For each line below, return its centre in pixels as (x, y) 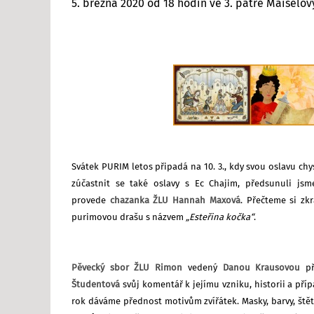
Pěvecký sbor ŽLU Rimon (127, 268)
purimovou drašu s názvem (129, 217)
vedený (203, 268)
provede (91, 200)
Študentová (96, 285)
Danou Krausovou (264, 268)
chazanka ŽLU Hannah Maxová (175, 200)
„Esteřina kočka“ (220, 217)
